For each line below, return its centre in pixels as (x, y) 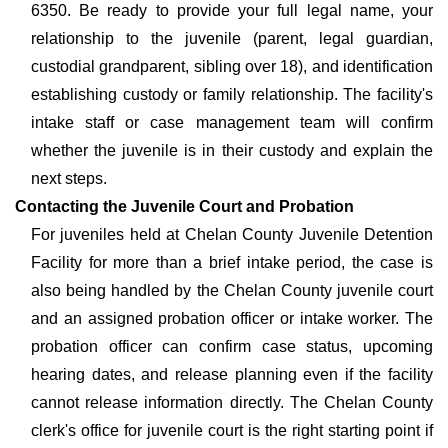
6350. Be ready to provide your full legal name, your (232, 10)
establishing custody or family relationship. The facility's (232, 94)
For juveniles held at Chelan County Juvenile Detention (232, 234)
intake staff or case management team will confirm (232, 122)
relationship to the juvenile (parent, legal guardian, (232, 38)
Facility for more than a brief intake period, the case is (232, 262)
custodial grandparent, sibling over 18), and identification (232, 66)
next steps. (69, 178)
